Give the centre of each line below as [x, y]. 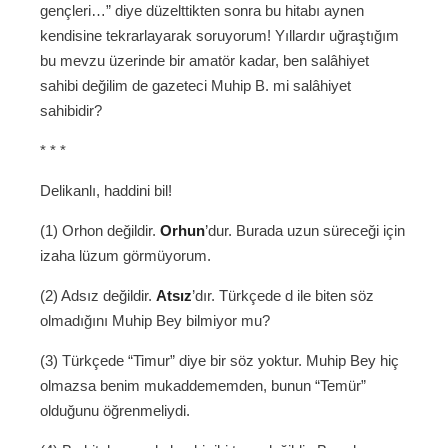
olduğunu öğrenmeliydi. [115, 411]
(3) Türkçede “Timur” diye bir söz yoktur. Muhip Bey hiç [219, 361]
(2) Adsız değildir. [98, 296]
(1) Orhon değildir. [100, 231]
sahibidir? [71, 111]
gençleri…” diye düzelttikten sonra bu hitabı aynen [202, 11]
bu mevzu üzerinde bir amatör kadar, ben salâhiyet [204, 61]
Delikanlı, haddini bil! [106, 191]
